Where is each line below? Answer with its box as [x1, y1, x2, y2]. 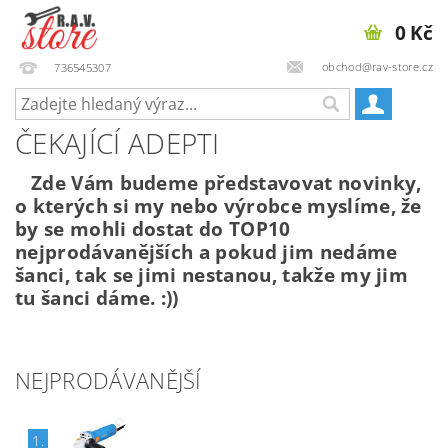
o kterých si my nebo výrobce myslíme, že [15, 193, 422, 218]
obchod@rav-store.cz [318, 58, 433, 74]
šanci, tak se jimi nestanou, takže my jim [15, 262, 409, 287]
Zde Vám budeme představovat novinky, [15, 170, 422, 195]
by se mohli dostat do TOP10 [15, 216, 291, 241]
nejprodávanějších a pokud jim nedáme [15, 239, 398, 264]
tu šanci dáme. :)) [15, 285, 179, 310]
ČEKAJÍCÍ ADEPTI [15, 124, 220, 162]
